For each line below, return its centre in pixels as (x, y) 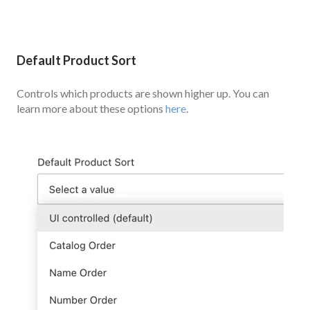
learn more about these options (91, 108)
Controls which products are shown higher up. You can (143, 93)
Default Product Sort (76, 61)
